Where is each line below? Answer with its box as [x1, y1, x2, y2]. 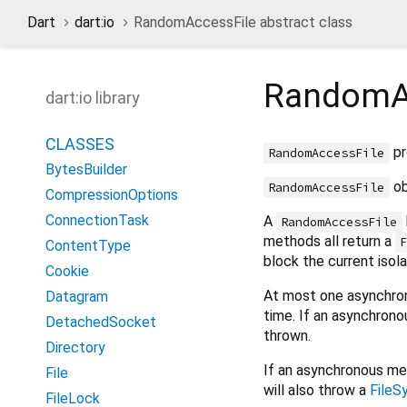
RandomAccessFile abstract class [134, 14, 352, 31]
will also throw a [263, 381, 370, 399]
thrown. [263, 326, 311, 344]
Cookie [45, 263, 89, 280]
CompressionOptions [45, 186, 178, 203]
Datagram [45, 288, 108, 305]
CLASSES [45, 134, 114, 154]
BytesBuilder [45, 161, 127, 178]
